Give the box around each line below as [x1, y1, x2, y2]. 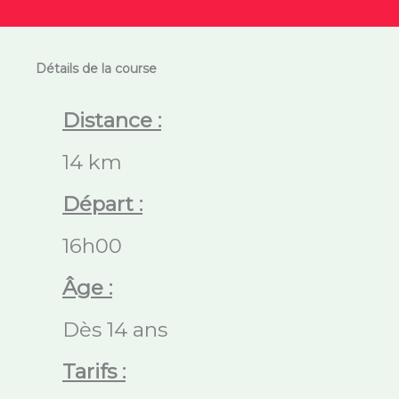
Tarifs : [62, 359, 126, 384]
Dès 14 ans [62, 317, 178, 342]
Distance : [62, 108, 161, 133]
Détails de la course [36, 61, 157, 77]
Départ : [62, 191, 142, 216]
